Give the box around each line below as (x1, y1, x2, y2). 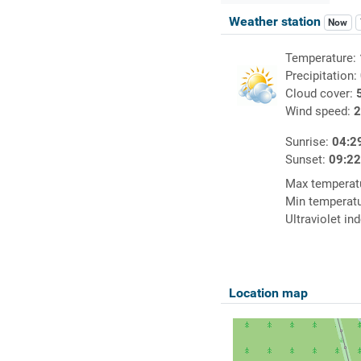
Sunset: (284, 152, 329, 168)
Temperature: (284, 51, 359, 66)
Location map (228, 285, 308, 301)
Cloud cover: (284, 86, 356, 102)
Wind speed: (284, 104, 354, 119)
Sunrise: (284, 135, 332, 150)
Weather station (228, 14, 324, 30)
